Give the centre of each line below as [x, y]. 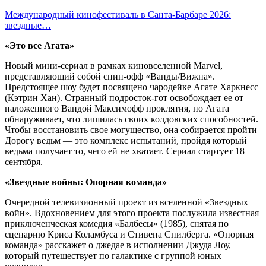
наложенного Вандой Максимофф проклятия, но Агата [117, 108]
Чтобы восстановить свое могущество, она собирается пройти [131, 129]
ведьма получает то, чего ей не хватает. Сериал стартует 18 [125, 151]
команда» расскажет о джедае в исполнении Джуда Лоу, [118, 245]
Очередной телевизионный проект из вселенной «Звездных [126, 202]
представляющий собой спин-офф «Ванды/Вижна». [110, 76]
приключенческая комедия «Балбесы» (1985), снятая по [117, 223]
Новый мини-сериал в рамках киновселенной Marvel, [114, 65]
